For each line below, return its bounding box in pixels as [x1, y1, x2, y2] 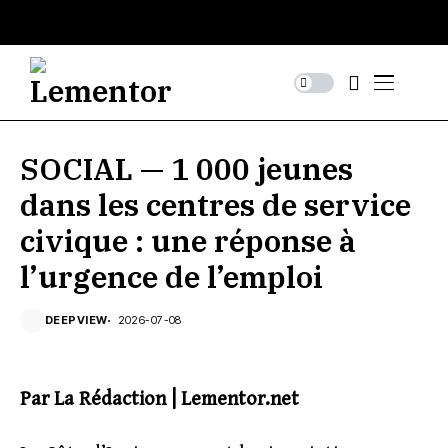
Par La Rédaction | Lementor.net [20, 388, 299, 411]
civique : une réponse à [20, 221, 356, 260]
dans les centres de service [20, 185, 411, 224]
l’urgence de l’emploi [20, 257, 323, 296]
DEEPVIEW [45, 313, 108, 327]
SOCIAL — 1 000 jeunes [20, 149, 353, 188]
